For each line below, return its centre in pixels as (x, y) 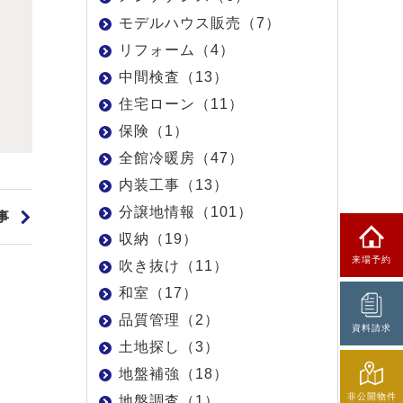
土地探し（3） (169, 347)
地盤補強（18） (174, 374)
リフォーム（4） (177, 50)
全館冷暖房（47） (181, 158)
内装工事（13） (174, 185)
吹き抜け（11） (174, 266)
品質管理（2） (169, 320)
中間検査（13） (174, 77)
